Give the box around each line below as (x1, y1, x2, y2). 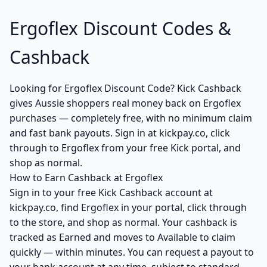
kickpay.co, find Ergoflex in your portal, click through (10, 201, 247, 214)
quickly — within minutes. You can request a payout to (10, 246, 254, 259)
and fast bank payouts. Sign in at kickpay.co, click (10, 126, 230, 139)
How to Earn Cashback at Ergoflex (10, 171, 163, 184)
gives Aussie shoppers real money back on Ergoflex (10, 97, 241, 110)
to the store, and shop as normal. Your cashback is (10, 216, 237, 229)
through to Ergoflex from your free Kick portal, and (10, 141, 241, 154)
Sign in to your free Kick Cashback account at (10, 186, 213, 199)
